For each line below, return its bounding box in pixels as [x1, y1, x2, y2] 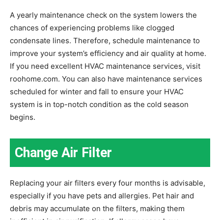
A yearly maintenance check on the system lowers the [10, 10, 197, 20]
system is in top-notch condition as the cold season [10, 99, 189, 109]
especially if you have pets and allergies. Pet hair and [10, 191, 194, 200]
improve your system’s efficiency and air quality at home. [10, 48, 206, 58]
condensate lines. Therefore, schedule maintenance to [10, 35, 200, 45]
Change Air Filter [15, 144, 112, 161]
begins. [10, 112, 35, 122]
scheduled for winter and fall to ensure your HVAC [10, 86, 184, 96]
